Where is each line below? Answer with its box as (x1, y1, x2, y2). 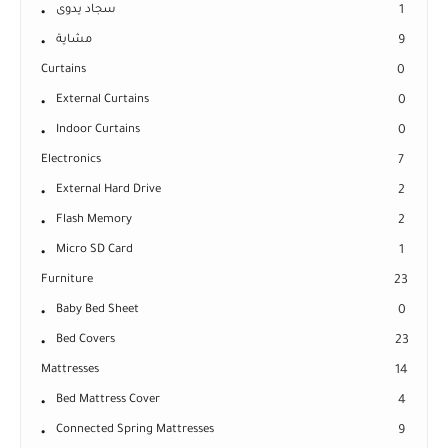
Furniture (41, 274, 93, 288)
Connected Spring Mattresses (56, 424, 214, 438)
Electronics (41, 154, 101, 168)
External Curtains (56, 94, 149, 108)
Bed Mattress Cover (56, 394, 160, 408)
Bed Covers (56, 334, 115, 348)
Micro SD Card (56, 244, 133, 258)
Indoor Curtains (56, 124, 140, 138)
